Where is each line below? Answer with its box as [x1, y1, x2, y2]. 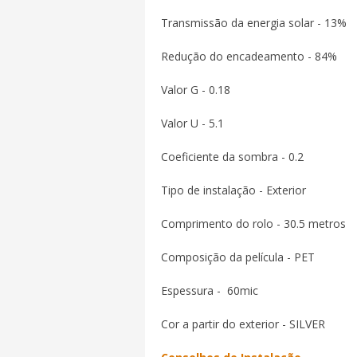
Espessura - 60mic [161, 283, 258, 298]
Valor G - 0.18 [161, 82, 230, 97]
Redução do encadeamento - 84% [161, 49, 337, 64]
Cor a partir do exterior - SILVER [161, 316, 325, 331]
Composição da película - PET [161, 249, 315, 265]
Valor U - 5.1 [161, 116, 224, 131]
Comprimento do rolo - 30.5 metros [161, 216, 346, 231]
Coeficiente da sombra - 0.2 [161, 149, 304, 164]
